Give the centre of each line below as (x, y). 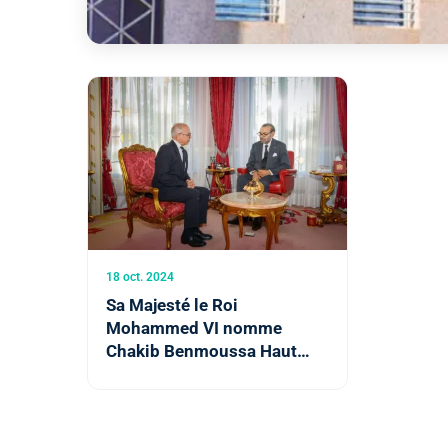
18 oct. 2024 (140, 276)
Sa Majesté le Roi (172, 304)
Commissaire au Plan (188, 373)
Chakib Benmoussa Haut (201, 350)
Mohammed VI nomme (194, 327)
